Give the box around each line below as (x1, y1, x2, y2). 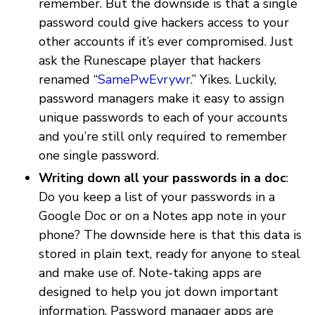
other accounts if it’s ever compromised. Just (39, 33, 293, 51)
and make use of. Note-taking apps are (39, 264, 262, 281)
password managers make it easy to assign (39, 90, 284, 108)
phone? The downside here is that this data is (39, 226, 302, 243)
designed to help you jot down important (39, 283, 278, 300)
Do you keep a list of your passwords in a (39, 188, 275, 205)
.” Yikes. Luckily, (191, 71, 276, 89)
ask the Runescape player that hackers (39, 52, 261, 70)
